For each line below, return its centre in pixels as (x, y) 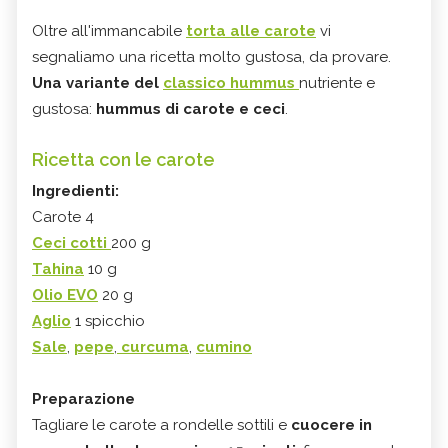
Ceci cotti (71, 243)
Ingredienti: (75, 191)
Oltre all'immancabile (109, 31)
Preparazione (83, 399)
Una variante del (97, 83)
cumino (224, 347)
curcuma (153, 347)
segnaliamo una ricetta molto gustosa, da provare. (211, 57)
